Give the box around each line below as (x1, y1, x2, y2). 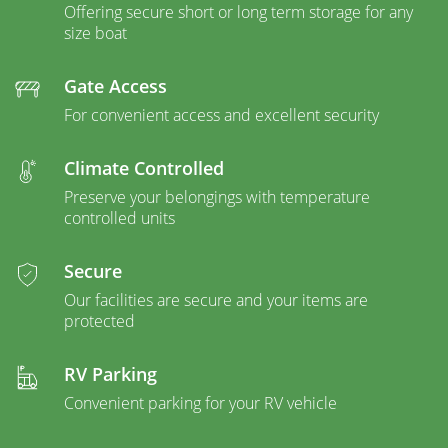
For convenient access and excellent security (64, 103, 379, 126)
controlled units (64, 206, 175, 229)
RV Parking (64, 361, 157, 386)
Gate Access (64, 73, 167, 98)
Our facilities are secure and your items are (64, 288, 368, 311)
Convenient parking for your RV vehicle (64, 391, 337, 414)
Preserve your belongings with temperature (64, 185, 370, 208)
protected (64, 309, 135, 332)
